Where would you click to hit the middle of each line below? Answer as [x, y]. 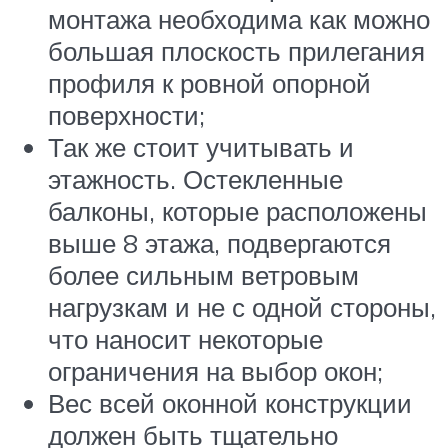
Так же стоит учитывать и [201, 146]
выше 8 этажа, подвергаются [219, 242]
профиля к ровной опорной [209, 82]
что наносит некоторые [185, 338]
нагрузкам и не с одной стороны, [242, 306]
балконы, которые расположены [237, 210]
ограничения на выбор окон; [215, 370]
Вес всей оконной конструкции [230, 402]
